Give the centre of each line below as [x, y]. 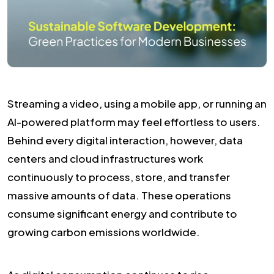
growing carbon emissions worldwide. [104, 231]
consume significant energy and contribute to [122, 213]
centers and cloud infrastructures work [105, 158]
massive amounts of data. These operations [119, 195]
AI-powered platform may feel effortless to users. [134, 121]
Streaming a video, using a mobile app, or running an [137, 103]
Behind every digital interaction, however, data [125, 140]
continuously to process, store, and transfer [119, 176]
